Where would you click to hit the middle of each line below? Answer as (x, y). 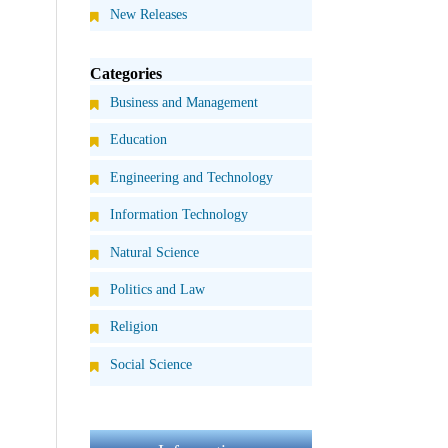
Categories (126, 74)
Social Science (151, 363)
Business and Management (184, 101)
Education (139, 139)
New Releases (149, 14)
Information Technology (179, 214)
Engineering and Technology (192, 176)
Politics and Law (158, 288)
